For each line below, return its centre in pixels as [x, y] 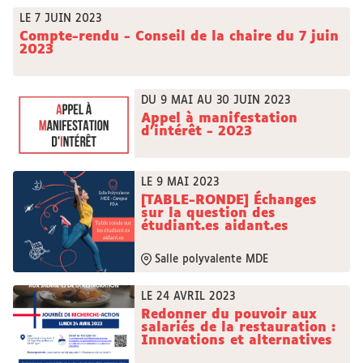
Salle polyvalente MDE [211, 259]
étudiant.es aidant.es [215, 226]
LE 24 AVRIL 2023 [188, 297]
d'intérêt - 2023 [196, 132]
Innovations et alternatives [237, 341]
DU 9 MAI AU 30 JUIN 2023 [216, 101]
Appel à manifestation [219, 119]
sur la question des [208, 214]
